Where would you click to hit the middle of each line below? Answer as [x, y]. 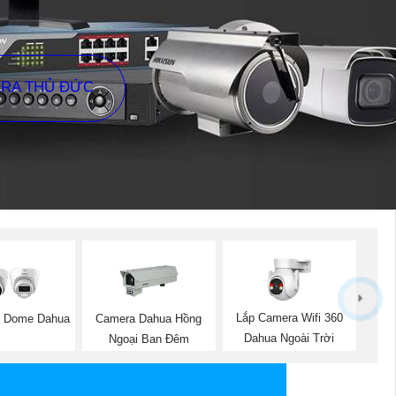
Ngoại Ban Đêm [148, 339]
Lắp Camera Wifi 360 [289, 318]
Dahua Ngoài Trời [289, 339]
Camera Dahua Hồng [149, 318]
